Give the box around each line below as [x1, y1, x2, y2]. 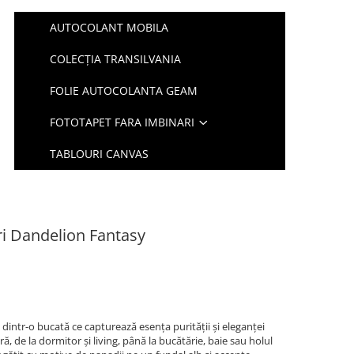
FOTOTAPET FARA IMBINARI [50, 115, 195, 130]
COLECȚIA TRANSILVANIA [50, 51, 182, 66]
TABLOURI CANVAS [50, 146, 149, 161]
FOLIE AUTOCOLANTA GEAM [50, 83, 198, 98]
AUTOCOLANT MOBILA [50, 20, 169, 35]
